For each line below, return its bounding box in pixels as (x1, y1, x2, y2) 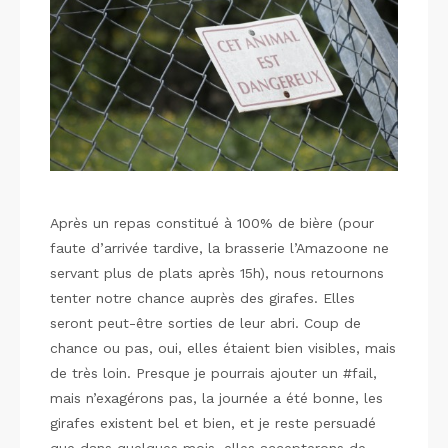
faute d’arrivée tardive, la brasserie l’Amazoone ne (50, 239, 389, 256)
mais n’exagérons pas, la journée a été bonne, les (50, 389, 383, 406)
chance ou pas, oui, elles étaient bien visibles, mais (50, 339, 396, 356)
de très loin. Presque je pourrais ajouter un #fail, (50, 364, 377, 381)
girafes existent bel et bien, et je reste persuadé (50, 414, 376, 431)
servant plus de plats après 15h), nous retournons (50, 264, 384, 281)
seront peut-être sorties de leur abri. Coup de (50, 314, 361, 331)
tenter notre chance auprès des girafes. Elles (50, 289, 355, 306)
